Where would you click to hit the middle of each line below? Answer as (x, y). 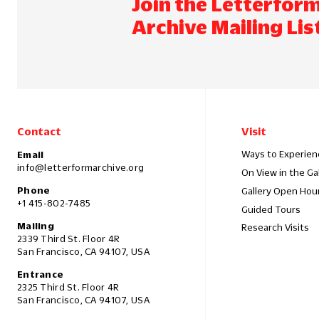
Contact (39, 131)
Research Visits (275, 228)
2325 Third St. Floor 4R (68, 287)
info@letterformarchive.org (81, 168)
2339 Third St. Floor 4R (69, 239)
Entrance (41, 274)
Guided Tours (271, 209)
